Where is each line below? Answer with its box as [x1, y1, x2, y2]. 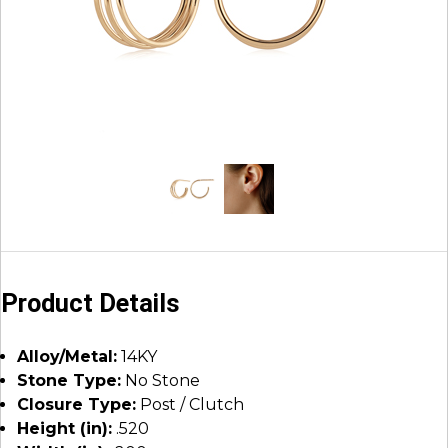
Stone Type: [17, 371, 121, 390]
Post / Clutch [136, 395, 244, 414]
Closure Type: [17, 395, 136, 414]
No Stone [121, 371, 200, 390]
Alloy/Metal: [17, 347, 117, 366]
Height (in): [17, 419, 112, 438]
